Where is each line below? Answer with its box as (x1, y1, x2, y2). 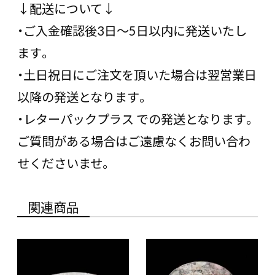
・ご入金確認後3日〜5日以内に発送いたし (17, 21, 247, 39)
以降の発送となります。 (17, 87, 149, 106)
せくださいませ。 (17, 153, 112, 172)
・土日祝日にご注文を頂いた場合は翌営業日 (17, 65, 257, 83)
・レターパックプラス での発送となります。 (17, 109, 255, 128)
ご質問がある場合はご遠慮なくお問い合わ (17, 131, 250, 150)
